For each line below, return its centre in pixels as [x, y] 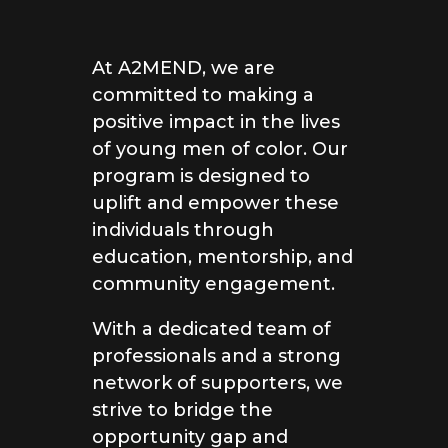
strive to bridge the [182, 410]
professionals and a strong [216, 356]
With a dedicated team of [211, 329]
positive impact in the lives [216, 122]
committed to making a [203, 95]
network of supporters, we [217, 383]
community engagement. [213, 284]
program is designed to [201, 176]
